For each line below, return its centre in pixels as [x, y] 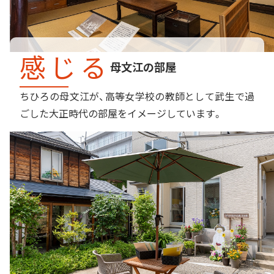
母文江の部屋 [143, 66]
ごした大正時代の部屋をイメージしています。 [121, 113]
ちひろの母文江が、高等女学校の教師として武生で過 [137, 96]
